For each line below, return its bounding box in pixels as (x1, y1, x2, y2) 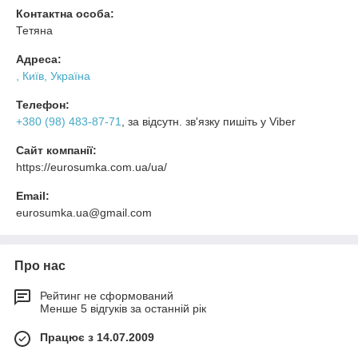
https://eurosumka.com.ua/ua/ (16, 160, 167, 173)
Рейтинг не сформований (40, 288, 173, 302)
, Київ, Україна (16, 69, 90, 82)
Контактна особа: (16, 6, 114, 20)
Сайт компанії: (16, 143, 97, 157)
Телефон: (16, 97, 70, 111)
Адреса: (16, 52, 62, 66)
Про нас (14, 258, 66, 272)
